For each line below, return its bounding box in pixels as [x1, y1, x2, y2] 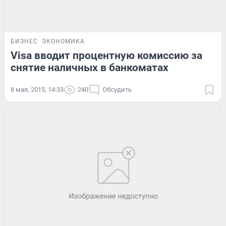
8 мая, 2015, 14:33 [11, 85, 64, 93]
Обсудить [102, 85, 132, 93]
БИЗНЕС [11, 37, 38, 45]
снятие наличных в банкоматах [11, 61, 168, 74]
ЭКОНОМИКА [42, 37, 85, 45]
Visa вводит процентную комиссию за [11, 49, 202, 62]
